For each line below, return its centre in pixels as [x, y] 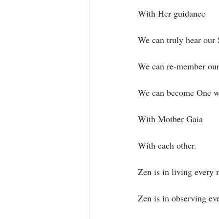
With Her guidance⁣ [172, 13]
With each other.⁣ [167, 145]
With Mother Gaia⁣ [170, 119]
